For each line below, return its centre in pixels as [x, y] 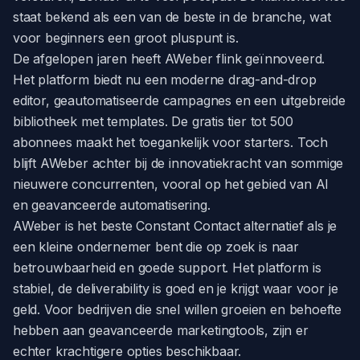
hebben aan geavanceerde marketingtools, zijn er [161, 330]
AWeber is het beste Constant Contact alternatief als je [175, 226]
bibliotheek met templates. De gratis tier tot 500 [153, 121]
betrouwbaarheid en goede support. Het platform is [167, 268]
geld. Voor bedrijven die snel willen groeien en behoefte [178, 309]
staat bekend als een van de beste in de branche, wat [172, 17]
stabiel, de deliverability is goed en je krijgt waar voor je [176, 288]
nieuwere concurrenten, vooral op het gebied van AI [171, 184]
